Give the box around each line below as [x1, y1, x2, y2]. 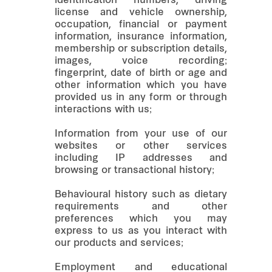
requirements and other [55, 202, 227, 212]
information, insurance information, [55, 32, 227, 42]
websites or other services [55, 141, 227, 151]
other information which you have [55, 80, 227, 90]
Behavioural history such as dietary [55, 189, 227, 200]
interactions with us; [55, 104, 152, 115]
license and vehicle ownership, [55, 7, 227, 18]
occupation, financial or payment [55, 19, 227, 30]
